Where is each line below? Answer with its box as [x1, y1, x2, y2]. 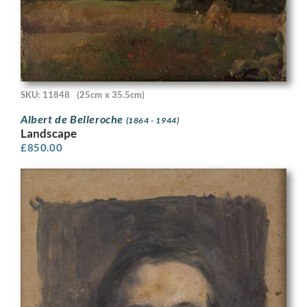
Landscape [21, 125, 77, 140]
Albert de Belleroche [21, 112, 126, 125]
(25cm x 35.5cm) [77, 89, 145, 101]
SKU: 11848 [21, 89, 70, 101]
